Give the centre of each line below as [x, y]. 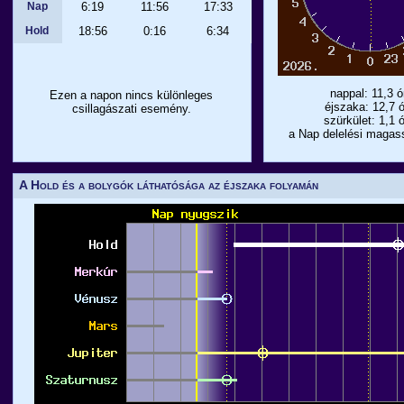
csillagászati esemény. [132, 109]
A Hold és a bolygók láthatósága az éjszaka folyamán [169, 185]
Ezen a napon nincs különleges [132, 95]
